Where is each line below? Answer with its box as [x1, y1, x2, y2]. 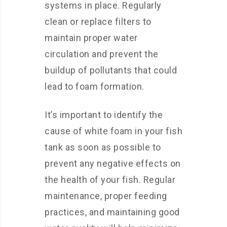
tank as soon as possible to [45, 142, 161, 153]
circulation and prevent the [45, 49, 159, 59]
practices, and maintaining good [45, 207, 180, 217]
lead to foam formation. [45, 81, 144, 92]
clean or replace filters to [45, 16, 152, 27]
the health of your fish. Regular [45, 174, 175, 185]
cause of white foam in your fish [45, 126, 182, 136]
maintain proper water [45, 32, 138, 43]
